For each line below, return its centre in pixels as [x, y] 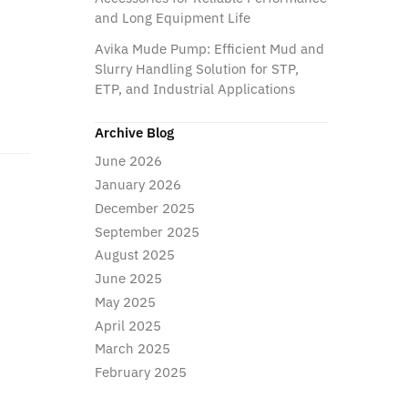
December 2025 [144, 208]
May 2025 [125, 301]
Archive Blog [134, 132]
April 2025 [127, 325]
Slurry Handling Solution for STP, [196, 68]
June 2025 [128, 279]
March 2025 [132, 349]
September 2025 [147, 231]
